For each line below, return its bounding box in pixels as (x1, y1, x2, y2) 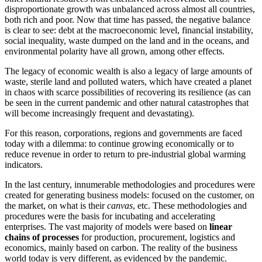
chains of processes (5, 232, 79, 243)
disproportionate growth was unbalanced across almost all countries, (5, 4, 255, 15)
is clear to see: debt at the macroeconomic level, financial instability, (5, 25, 253, 36)
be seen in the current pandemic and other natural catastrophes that (5, 98, 249, 108)
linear (209, 222, 232, 232)
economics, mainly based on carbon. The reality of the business (5, 243, 237, 253)
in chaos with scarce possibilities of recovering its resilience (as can (5, 87, 251, 98)
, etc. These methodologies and (133, 201, 247, 211)
